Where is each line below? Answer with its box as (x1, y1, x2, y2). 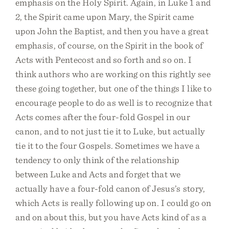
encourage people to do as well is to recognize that (15, 97, 213, 108)
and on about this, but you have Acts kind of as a (15, 212, 207, 222)
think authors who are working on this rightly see (15, 68, 211, 79)
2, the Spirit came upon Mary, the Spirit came (15, 11, 194, 22)
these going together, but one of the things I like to (15, 83, 212, 94)
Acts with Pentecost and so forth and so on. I (15, 54, 192, 65)
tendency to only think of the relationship (15, 154, 179, 165)
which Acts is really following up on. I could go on (15, 197, 212, 208)
